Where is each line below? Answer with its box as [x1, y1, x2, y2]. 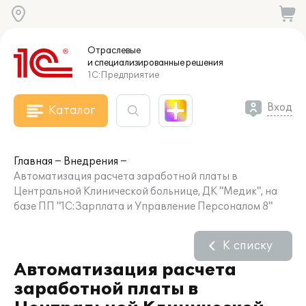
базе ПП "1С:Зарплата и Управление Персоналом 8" [14, 201, 273, 212]
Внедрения [64, 156, 118, 167]
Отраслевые [87, 45, 141, 56]
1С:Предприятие [87, 70, 159, 81]
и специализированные [87, 57, 184, 68]
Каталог [48, 104, 95, 117]
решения [184, 57, 223, 68]
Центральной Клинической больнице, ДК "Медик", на [14, 186, 277, 197]
